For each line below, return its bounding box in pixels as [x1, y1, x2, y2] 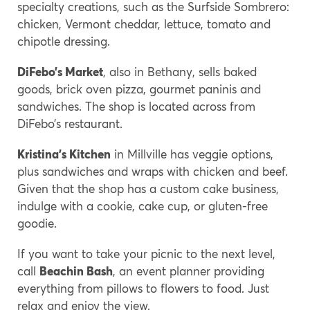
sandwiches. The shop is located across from [17, 98, 255, 113]
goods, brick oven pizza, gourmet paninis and [17, 81, 261, 96]
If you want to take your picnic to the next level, [17, 246, 275, 261]
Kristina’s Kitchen [17, 146, 111, 161]
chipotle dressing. [17, 33, 110, 48]
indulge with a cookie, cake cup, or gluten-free [17, 198, 268, 213]
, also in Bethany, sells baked [103, 64, 257, 79]
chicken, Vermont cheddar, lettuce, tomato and [17, 16, 271, 31]
